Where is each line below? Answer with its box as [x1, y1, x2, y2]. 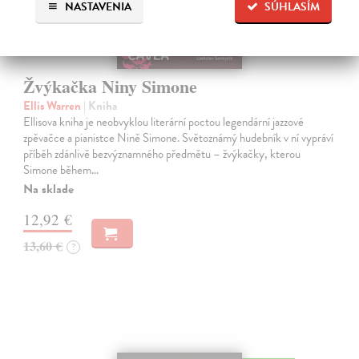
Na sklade [23, 179, 75, 199]
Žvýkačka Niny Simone [23, 72, 198, 99]
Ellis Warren [23, 96, 84, 115]
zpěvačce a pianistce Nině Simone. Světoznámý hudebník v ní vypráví [23, 128, 334, 147]
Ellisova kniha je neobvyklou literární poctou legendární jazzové [23, 112, 305, 131]
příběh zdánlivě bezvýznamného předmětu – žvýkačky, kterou [23, 144, 301, 163]
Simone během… [23, 160, 99, 179]
